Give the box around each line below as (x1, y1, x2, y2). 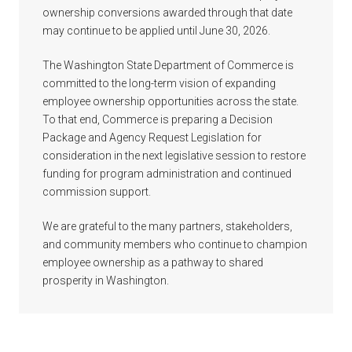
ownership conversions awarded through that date (42, 5, 292, 19)
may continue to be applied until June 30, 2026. (42, 24, 270, 37)
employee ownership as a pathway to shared (42, 255, 263, 269)
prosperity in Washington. (42, 273, 169, 287)
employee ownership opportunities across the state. (42, 94, 299, 108)
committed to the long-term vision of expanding (42, 76, 276, 90)
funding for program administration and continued (42, 167, 291, 180)
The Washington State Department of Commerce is (42, 58, 294, 71)
